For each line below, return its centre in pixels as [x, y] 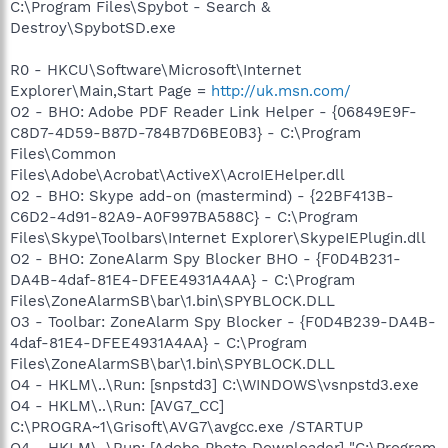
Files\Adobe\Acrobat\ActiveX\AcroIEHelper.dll [177, 174]
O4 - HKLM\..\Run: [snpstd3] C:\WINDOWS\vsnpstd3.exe [214, 384]
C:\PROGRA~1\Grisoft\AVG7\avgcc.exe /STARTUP [186, 426]
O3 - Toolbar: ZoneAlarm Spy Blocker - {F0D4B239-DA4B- [223, 321]
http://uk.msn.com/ [281, 90]
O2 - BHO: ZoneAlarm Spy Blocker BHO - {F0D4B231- [205, 258]
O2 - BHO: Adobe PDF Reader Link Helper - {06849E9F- [213, 111]
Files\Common [63, 153]
